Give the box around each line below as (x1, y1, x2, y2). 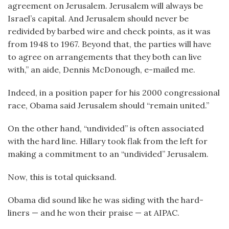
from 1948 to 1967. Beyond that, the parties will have (8, 39, 211, 49)
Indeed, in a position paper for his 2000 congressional (8, 87, 220, 98)
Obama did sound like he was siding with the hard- (8, 195, 203, 205)
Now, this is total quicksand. (8, 172, 117, 182)
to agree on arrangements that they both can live (8, 52, 201, 62)
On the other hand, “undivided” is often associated (8, 123, 204, 133)
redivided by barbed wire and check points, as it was (8, 26, 211, 36)
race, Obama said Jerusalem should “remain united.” (8, 100, 209, 110)
